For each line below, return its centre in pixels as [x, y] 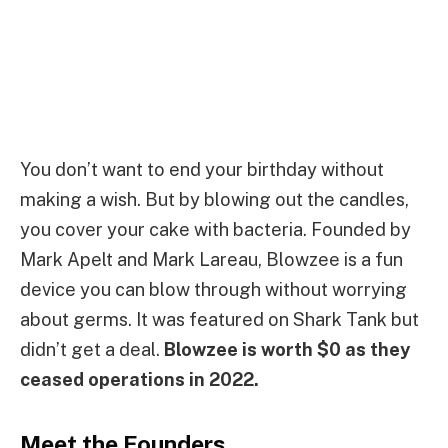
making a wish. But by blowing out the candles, [214, 199]
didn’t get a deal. [92, 349]
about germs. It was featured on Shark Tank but [219, 319]
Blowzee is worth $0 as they [287, 349]
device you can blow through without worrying [213, 289]
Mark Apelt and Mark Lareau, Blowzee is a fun [211, 259]
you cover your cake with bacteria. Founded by [215, 229]
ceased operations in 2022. [139, 379]
